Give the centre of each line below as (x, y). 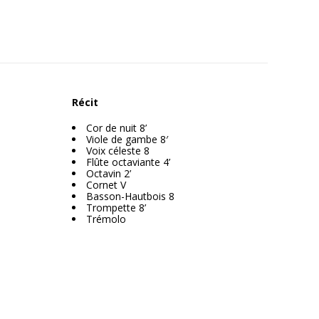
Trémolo (106, 219)
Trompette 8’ (116, 208)
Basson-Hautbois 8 (130, 196)
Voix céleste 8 (118, 151)
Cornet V (106, 185)
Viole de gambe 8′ (127, 139)
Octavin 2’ (109, 173)
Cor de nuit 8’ (116, 128)
